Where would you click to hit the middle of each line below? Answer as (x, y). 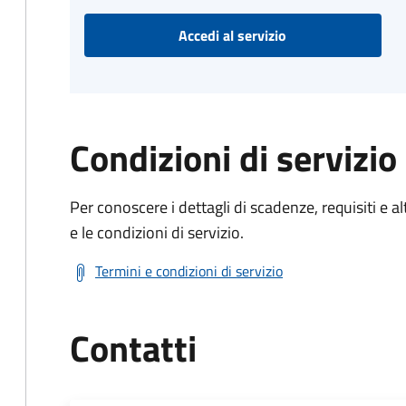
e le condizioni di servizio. (157, 232)
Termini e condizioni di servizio (189, 271)
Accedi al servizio (233, 35)
